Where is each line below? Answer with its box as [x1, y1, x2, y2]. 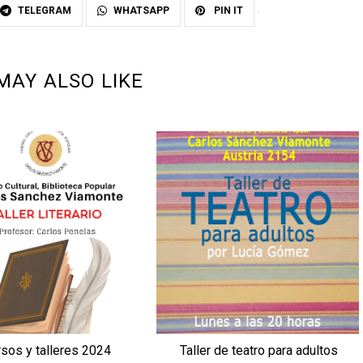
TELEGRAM [18, 4, 71, 16]
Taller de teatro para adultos [179, 342, 338, 358]
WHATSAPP [113, 4, 169, 16]
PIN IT [211, 4, 243, 16]
